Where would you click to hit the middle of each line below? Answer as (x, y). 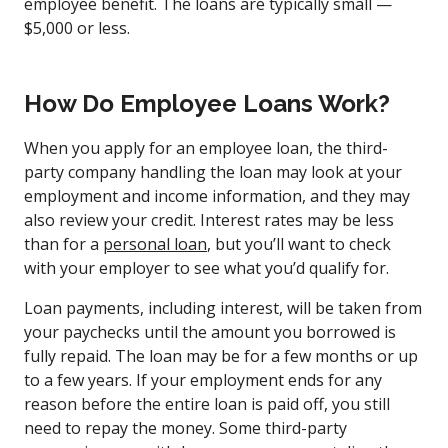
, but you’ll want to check (299, 243)
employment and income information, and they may (217, 195)
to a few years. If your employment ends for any (203, 379)
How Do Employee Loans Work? (207, 103)
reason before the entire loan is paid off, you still (207, 403)
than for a (63, 243)
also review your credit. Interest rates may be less (209, 219)
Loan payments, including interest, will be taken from (223, 307)
